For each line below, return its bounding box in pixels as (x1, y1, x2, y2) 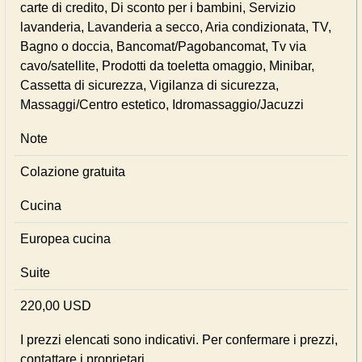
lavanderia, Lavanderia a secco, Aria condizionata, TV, (20, 20, 331, 34)
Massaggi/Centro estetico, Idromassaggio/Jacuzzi (20, 98, 304, 112)
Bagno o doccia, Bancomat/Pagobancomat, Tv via (20, 40, 306, 53)
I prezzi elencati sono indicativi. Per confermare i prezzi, (20, 333, 338, 347)
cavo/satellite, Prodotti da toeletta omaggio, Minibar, (20, 59, 314, 73)
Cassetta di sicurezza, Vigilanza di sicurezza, (20, 78, 279, 92)
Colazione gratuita (20, 165, 125, 179)
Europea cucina (20, 232, 111, 246)
